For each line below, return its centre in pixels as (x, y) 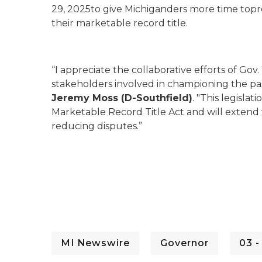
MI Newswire (95, 243)
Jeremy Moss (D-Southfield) (122, 98)
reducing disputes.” (97, 126)
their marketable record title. (120, 23)
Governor (185, 243)
